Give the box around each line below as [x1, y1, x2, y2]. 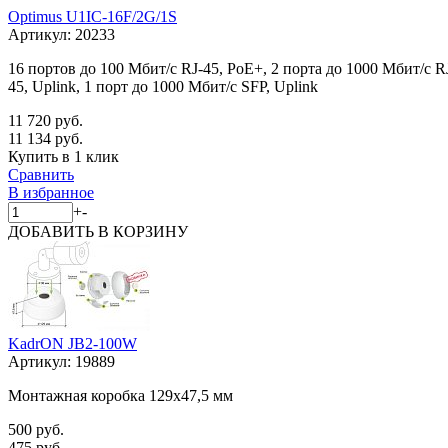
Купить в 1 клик [8, 147, 119, 165]
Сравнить [8, 165, 74, 183]
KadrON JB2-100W [8, 334, 137, 352]
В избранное [8, 183, 94, 201]
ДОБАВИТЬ [8, 222, 98, 240]
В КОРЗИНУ [98, 222, 188, 240]
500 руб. [8, 420, 64, 438]
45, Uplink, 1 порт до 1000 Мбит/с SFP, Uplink [8, 77, 318, 95]
